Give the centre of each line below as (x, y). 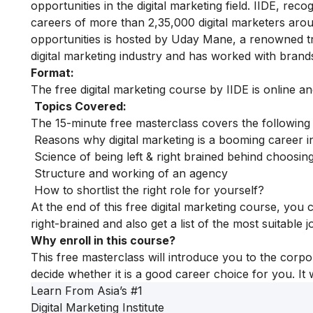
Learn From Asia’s (81, 291)
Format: (52, 73)
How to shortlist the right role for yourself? (147, 190)
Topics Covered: (80, 107)
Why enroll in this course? (103, 241)
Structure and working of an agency (129, 174)
